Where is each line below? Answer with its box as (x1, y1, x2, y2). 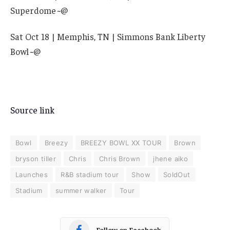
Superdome (10, 4, 56, 16)
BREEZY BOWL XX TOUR (80, 138, 162, 147)
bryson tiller (15, 154, 56, 163)
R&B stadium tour (61, 170, 119, 179)
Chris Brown (99, 154, 141, 163)
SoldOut (163, 170, 190, 179)
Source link (10, 104, 54, 116)
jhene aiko (153, 154, 188, 163)
